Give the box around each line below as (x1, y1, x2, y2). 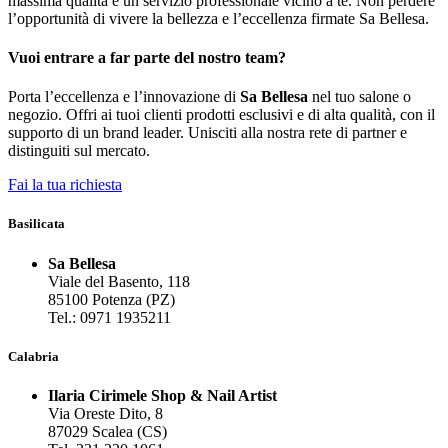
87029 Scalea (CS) (48, 422, 167, 440)
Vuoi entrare (8, 49, 94, 67)
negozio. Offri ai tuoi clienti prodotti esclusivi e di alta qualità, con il (8, 106, 435, 124)
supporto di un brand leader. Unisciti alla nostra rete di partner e (8, 124, 407, 142)
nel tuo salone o (308, 88, 411, 106)
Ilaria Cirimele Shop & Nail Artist (48, 386, 277, 404)
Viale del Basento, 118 (48, 272, 190, 290)
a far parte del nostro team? (94, 49, 286, 67)
